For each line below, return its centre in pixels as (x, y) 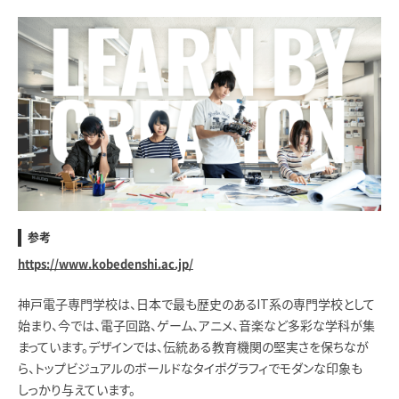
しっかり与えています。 (77, 390)
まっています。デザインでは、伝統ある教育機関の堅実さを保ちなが (193, 347)
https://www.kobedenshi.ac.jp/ (106, 264)
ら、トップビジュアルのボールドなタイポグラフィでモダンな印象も (190, 368)
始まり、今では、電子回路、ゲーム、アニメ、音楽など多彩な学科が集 (196, 326)
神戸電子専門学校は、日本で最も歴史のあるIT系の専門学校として (196, 304)
